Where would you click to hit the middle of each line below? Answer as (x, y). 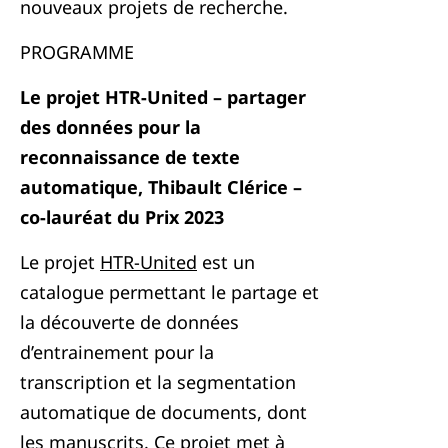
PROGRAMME (77, 52)
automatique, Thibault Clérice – (161, 187)
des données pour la (110, 127)
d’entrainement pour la (117, 352)
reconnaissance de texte (130, 157)
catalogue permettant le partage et (169, 292)
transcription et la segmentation (158, 382)
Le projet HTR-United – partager (163, 97)
